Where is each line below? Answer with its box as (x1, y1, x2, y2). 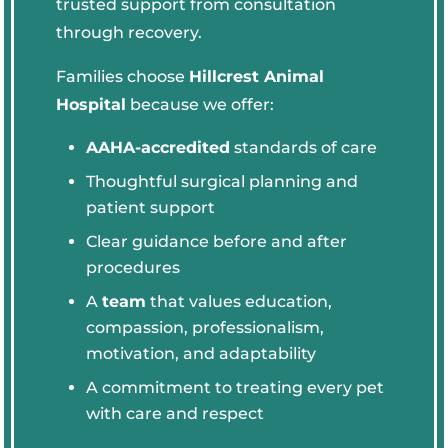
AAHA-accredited (86, 137, 231, 157)
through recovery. (56, 22, 203, 42)
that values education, (146, 291, 333, 311)
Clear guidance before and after (86, 231, 348, 251)
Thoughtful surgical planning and (86, 171, 359, 191)
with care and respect (86, 403, 265, 423)
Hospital (56, 94, 127, 114)
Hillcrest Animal (189, 66, 325, 86)
